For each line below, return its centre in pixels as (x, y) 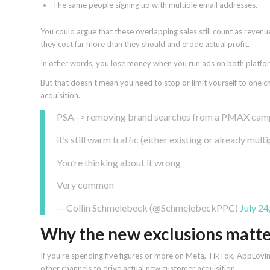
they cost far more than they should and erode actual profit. (145, 44)
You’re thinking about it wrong (119, 162)
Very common (85, 185)
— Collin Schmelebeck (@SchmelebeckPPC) (148, 207)
